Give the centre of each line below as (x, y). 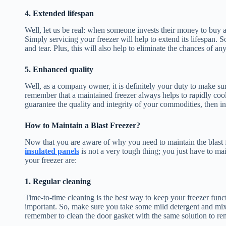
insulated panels (52, 151)
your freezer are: (51, 160)
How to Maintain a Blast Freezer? (82, 125)
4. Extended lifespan (59, 14)
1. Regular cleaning (58, 181)
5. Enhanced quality (59, 69)
